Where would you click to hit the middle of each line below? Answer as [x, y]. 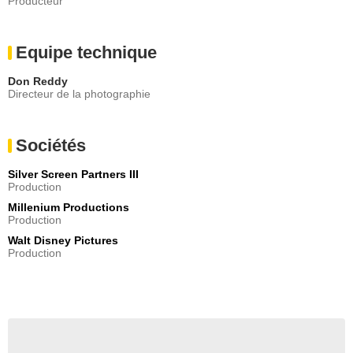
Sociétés [51, 145]
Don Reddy [38, 81]
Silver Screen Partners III [73, 174]
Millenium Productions [69, 207]
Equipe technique [86, 52]
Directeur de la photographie [79, 93]
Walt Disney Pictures [63, 240]
